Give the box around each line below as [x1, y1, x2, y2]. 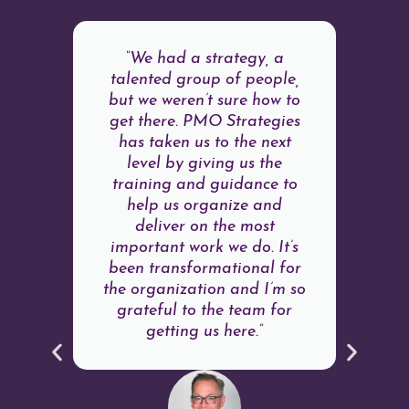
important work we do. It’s [110, 238, 299, 257]
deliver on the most [134, 217, 275, 236]
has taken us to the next [118, 133, 291, 152]
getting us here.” [146, 322, 263, 341]
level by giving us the [127, 154, 282, 173]
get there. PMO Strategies [109, 112, 300, 131]
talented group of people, [110, 70, 299, 89]
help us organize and [127, 196, 282, 215]
